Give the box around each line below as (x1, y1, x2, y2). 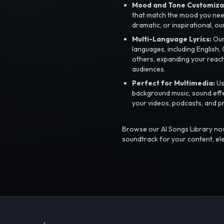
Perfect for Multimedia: (132, 78, 215, 87)
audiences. (132, 64, 165, 73)
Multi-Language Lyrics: (132, 34, 211, 43)
